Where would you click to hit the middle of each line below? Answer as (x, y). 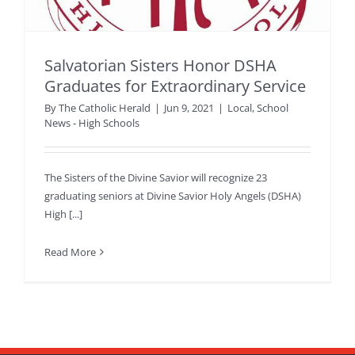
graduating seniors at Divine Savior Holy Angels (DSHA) (173, 196)
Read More (70, 252)
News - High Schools (92, 123)
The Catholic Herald (105, 108)
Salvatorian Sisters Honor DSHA (160, 66)
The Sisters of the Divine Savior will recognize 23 (156, 178)
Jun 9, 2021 (189, 108)
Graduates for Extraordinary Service (175, 86)
